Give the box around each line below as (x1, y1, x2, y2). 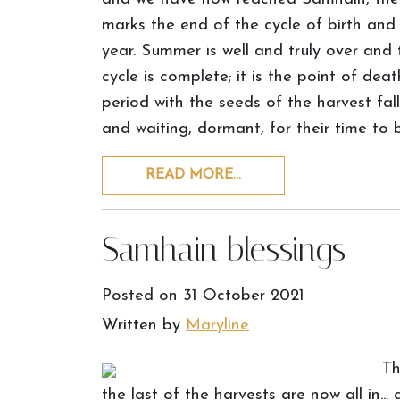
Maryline (186, 317, 249, 334)
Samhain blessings (102, 230, 346, 269)
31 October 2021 (183, 287, 304, 304)
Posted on (102, 287, 183, 304)
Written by (102, 317, 186, 334)
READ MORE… (146, 168, 241, 182)
